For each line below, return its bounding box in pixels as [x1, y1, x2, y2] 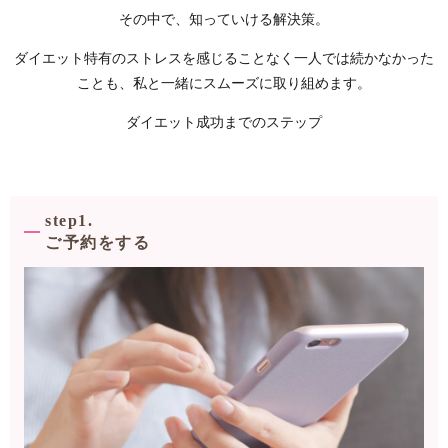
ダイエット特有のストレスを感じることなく [14, 50, 294, 66]
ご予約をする [45, 233, 151, 251]
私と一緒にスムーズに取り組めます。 [133, 75, 371, 91]
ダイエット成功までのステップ [126, 114, 322, 130]
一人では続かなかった [294, 50, 434, 66]
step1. [45, 211, 94, 229]
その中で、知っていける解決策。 [119, 11, 329, 27]
